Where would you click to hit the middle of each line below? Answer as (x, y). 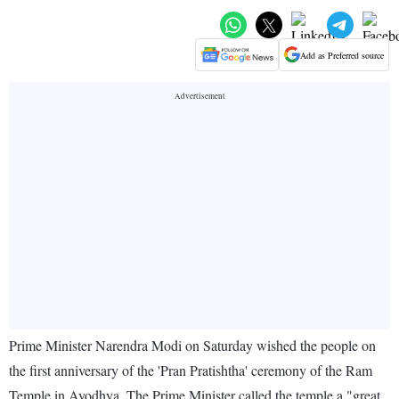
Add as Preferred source (342, 55)
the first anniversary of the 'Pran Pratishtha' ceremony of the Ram (191, 370)
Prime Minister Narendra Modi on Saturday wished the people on (192, 346)
